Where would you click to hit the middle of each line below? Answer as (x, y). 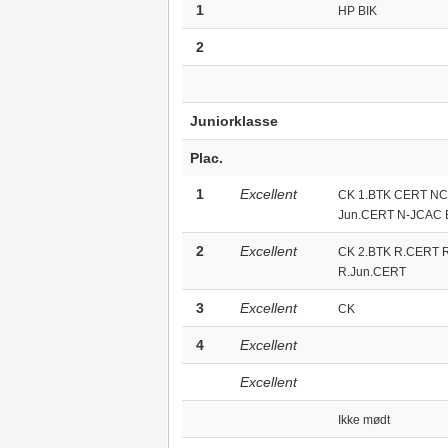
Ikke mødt (363, 420)
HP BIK (357, 11)
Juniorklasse (233, 121)
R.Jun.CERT (371, 272)
